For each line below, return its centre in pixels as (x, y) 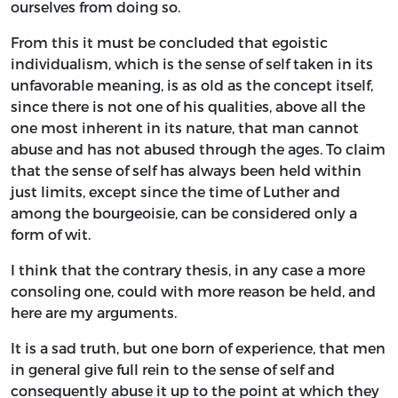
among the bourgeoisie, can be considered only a (184, 213)
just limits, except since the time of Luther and (175, 192)
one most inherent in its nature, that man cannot (185, 128)
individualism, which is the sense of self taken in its (192, 64)
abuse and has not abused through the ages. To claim (198, 149)
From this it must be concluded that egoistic (169, 43)
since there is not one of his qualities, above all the (188, 107)
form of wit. (51, 235)
